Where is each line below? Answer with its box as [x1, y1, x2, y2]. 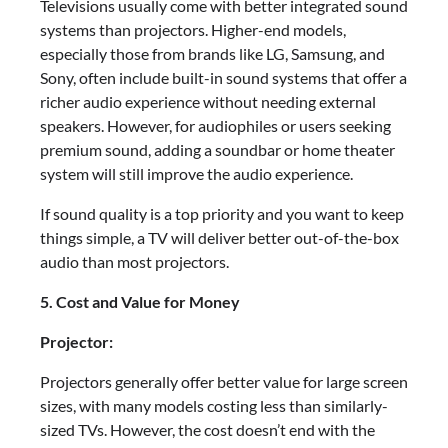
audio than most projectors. [40, 251, 229, 271]
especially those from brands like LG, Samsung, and [40, 43, 385, 63]
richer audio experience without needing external [40, 91, 376, 111]
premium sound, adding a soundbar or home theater [40, 139, 395, 159]
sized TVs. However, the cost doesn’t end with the [40, 419, 375, 439]
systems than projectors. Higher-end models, [40, 19, 346, 39]
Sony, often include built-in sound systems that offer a [40, 67, 407, 87]
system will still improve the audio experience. [40, 163, 353, 183]
